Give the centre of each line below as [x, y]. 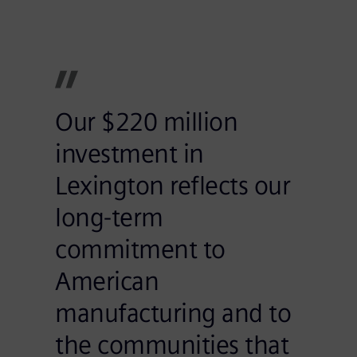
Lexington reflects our [173, 186]
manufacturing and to [173, 313]
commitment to [140, 249]
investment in [129, 154]
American [107, 281]
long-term [109, 218]
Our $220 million [147, 122]
